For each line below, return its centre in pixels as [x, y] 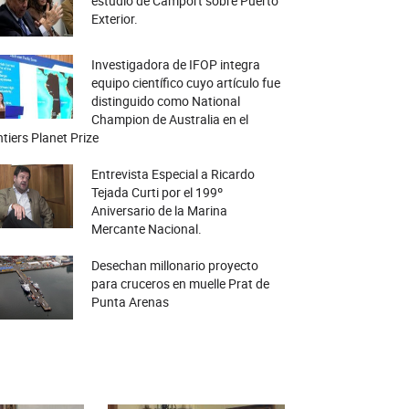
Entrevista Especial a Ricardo [173, 173]
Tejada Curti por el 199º [157, 192]
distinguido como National [165, 100]
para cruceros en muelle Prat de [180, 283]
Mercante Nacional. [146, 228]
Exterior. [114, 18]
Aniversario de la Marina [159, 210]
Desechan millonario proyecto [174, 265]
